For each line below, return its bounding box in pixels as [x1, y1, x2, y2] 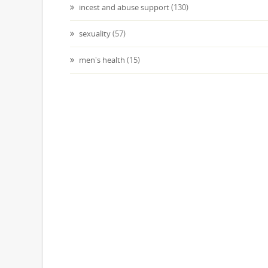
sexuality [77, 28, 111, 39]
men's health [77, 54, 125, 65]
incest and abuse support [77, 2, 169, 13]
